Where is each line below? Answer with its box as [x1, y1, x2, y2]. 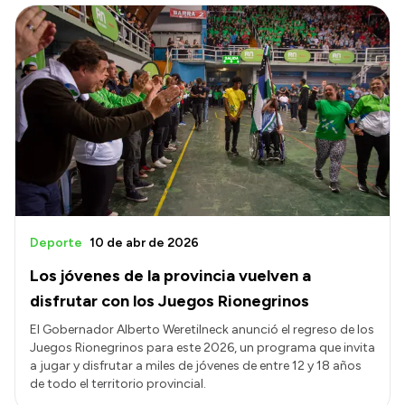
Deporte [30, 234, 82, 250]
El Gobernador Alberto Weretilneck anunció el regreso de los [30, 321, 374, 337]
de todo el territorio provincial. [30, 375, 206, 391]
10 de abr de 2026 [89, 234, 199, 250]
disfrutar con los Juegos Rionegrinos [30, 290, 309, 311]
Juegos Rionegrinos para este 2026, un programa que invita [30, 339, 375, 355]
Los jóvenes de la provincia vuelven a [30, 265, 311, 286]
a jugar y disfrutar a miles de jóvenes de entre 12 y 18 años [30, 357, 362, 373]
